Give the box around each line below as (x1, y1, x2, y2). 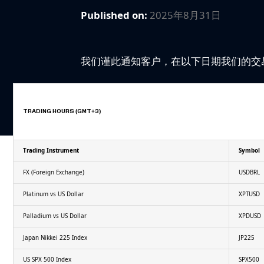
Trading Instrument (22, 146, 79, 154)
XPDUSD (238, 212, 261, 220)
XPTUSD (238, 190, 260, 198)
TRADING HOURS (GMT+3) (22, 108, 101, 114)
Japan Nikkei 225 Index (22, 233, 87, 242)
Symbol (238, 146, 260, 154)
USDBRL (238, 168, 260, 176)
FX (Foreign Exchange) (22, 168, 84, 176)
